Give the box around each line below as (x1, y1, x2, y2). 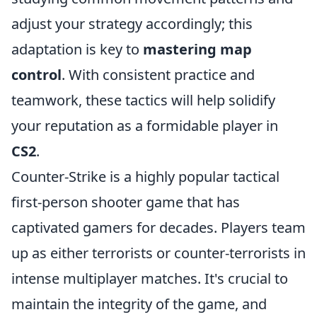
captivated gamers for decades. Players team (11, 218, 306, 237)
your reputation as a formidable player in (11, 116, 278, 135)
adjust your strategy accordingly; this (11, 14, 253, 33)
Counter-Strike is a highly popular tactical (11, 167, 279, 186)
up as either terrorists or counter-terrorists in (11, 243, 306, 263)
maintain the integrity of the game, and (11, 294, 267, 313)
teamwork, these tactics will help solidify (11, 91, 275, 110)
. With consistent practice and (62, 65, 255, 84)
